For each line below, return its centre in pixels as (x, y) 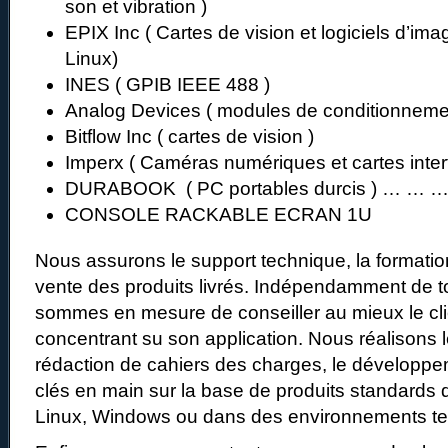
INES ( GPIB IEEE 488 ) (167, 85)
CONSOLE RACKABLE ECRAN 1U (218, 215)
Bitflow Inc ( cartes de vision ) (189, 137)
